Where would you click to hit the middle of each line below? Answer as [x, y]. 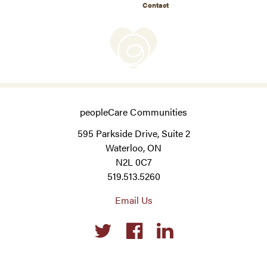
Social [146, 223]
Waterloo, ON [133, 147]
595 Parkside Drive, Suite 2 [133, 133]
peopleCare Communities [133, 111]
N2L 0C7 [133, 162]
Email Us [133, 200]
